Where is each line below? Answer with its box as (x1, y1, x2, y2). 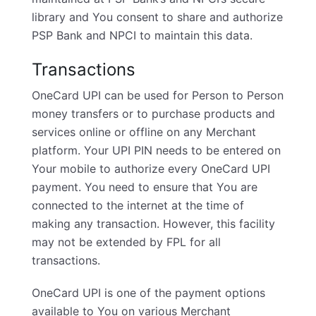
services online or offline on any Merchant (32, 125, 256, 139)
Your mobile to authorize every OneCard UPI (32, 162, 270, 176)
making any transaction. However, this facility (32, 217, 275, 231)
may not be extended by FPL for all (32, 235, 221, 249)
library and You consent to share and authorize (32, 10, 283, 24)
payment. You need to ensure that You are (32, 180, 257, 194)
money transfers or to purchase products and (32, 107, 275, 121)
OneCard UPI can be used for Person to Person (32, 88, 284, 102)
